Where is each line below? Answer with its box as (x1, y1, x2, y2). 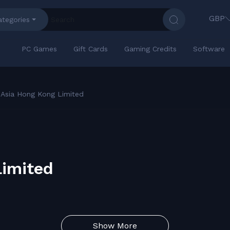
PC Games (22, 45, 57, 53)
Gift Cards (73, 45, 108, 53)
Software (193, 45, 225, 53)
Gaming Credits (124, 45, 177, 53)
